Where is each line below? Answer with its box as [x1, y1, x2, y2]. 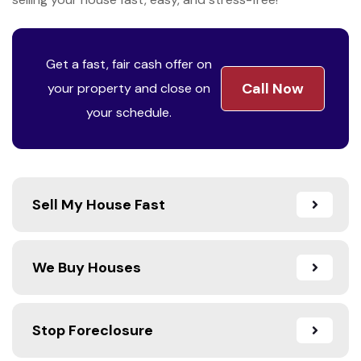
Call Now [242, 79, 304, 99]
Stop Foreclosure [32, 321, 153, 341]
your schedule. [85, 104, 172, 122]
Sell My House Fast [32, 195, 165, 215]
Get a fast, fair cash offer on [45, 56, 212, 73]
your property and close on [47, 80, 210, 98]
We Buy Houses [32, 258, 141, 278]
